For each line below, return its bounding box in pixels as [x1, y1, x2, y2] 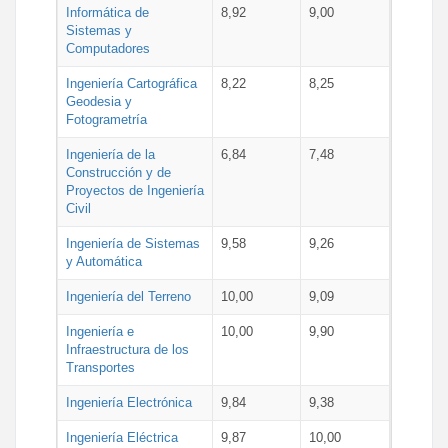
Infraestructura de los [66, 342, 189, 357]
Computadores [66, 41, 150, 56]
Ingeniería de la [66, 147, 155, 162]
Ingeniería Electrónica [66, 395, 192, 410]
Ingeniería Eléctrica [66, 430, 178, 445]
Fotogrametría [66, 112, 147, 127]
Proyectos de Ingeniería [66, 183, 204, 198]
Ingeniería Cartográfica [66, 76, 197, 91]
